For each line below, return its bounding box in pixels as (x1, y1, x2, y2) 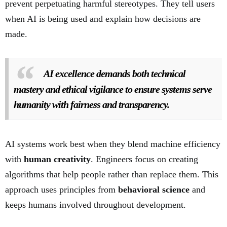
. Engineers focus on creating (91, 154, 198, 165)
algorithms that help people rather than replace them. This (5, 169, 218, 180)
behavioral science (118, 184, 190, 195)
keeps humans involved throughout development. (5, 200, 186, 210)
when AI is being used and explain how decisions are (5, 14, 201, 24)
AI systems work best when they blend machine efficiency (5, 139, 220, 149)
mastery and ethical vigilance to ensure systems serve (14, 84, 212, 95)
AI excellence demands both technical (44, 68, 185, 80)
